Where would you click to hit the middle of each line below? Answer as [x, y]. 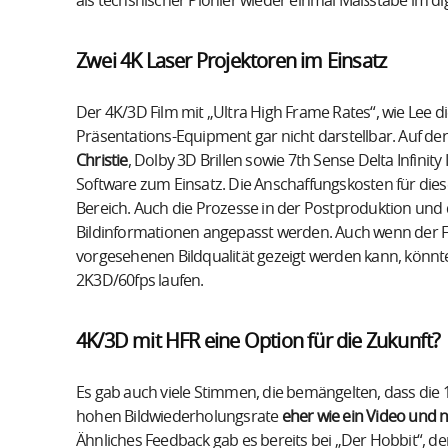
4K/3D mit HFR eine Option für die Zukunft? [258, 341]
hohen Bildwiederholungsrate [179, 416]
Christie [102, 160]
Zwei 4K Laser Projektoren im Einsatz [231, 61]
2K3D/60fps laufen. [140, 280]
